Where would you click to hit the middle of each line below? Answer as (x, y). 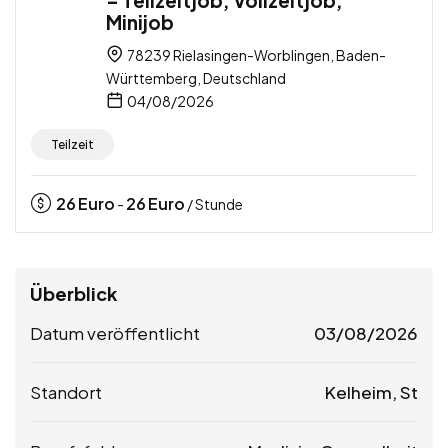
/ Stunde (214, 204)
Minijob (140, 22)
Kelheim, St (371, 392)
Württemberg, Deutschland (196, 78)
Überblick (73, 294)
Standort (66, 392)
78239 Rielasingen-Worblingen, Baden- (255, 55)
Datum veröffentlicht (115, 333)
